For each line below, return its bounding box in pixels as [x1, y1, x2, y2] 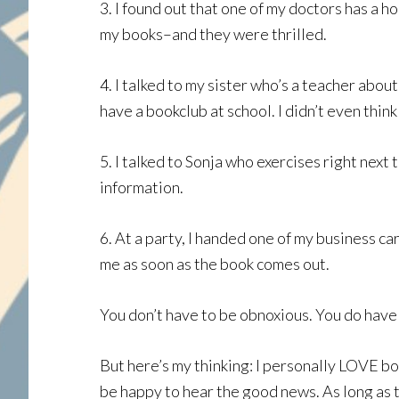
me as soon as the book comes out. [100, 254, 330, 273]
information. [100, 177, 183, 197]
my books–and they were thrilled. [100, 24, 327, 44]
